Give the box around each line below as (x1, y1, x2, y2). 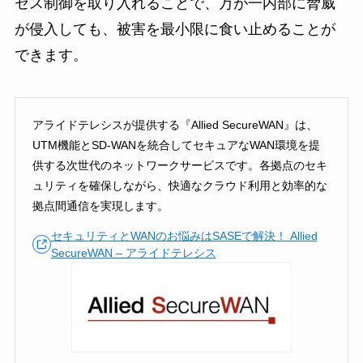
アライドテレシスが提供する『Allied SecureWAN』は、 (32, 117, 318, 131)
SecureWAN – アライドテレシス (50, 246, 216, 259)
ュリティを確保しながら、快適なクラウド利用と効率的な (32, 178, 327, 192)
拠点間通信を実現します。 (32, 199, 169, 212)
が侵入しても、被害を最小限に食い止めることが (14, 20, 335, 37)
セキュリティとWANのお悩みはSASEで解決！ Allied (50, 228, 318, 242)
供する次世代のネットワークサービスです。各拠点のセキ (32, 158, 327, 172)
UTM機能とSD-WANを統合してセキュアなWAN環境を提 (32, 138, 320, 152)
